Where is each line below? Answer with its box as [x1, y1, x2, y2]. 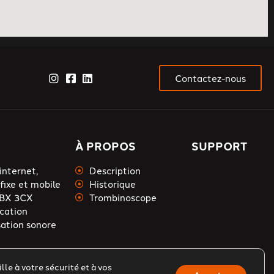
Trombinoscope [89, 191, 157, 204]
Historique [89, 177, 136, 190]
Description [89, 164, 141, 177]
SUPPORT [191, 138, 248, 154]
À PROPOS [75, 138, 136, 154]
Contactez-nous [175, 72, 246, 84]
